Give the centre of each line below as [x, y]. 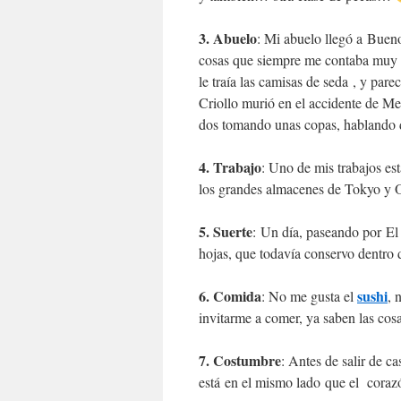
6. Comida [230, 296]
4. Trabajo [230, 167]
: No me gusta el [309, 296]
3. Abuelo [228, 38]
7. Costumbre [240, 360]
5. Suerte [226, 231]
